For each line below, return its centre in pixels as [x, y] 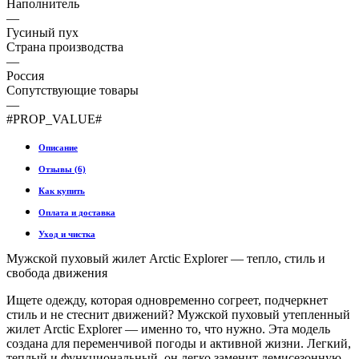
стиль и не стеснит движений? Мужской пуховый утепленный [178, 314]
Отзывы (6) [62, 169]
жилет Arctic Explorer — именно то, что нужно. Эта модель [168, 329]
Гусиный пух [42, 32]
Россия [25, 75]
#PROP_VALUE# [54, 119]
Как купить [62, 190]
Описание [58, 147]
